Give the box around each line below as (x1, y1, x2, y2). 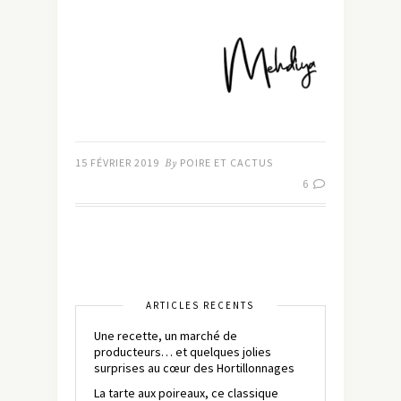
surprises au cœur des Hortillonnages (94, 360, 294, 377)
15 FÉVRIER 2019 (75, 156, 159, 170)
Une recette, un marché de (94, 328, 237, 345)
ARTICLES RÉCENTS (146, 299, 254, 312)
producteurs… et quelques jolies (94, 344, 271, 361)
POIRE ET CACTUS (180, 156, 273, 170)
